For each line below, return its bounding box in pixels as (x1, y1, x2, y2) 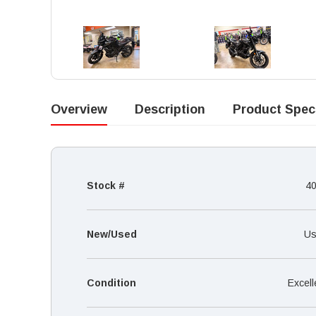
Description (135, 102, 205, 116)
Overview (51, 102, 107, 116)
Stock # (87, 179, 125, 191)
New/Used (87, 228, 137, 240)
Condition (87, 276, 136, 288)
